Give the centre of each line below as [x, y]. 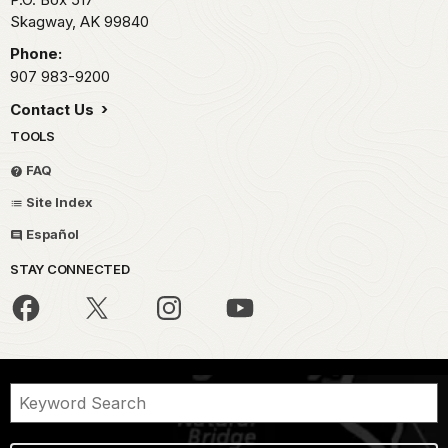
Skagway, [45, 22]
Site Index [58, 202]
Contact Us [54, 110]
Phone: [36, 54]
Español [51, 234]
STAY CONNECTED [70, 269]
